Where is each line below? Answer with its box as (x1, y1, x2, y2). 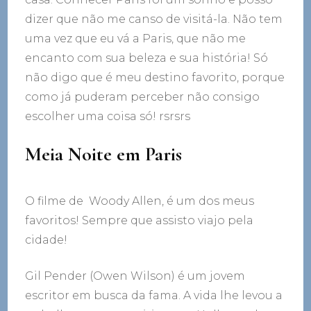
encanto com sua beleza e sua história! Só (25, 51, 269, 65)
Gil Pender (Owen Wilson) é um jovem (25, 269, 246, 283)
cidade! (25, 233, 68, 247)
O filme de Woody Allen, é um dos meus (25, 194, 255, 208)
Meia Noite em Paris (25, 142, 183, 166)
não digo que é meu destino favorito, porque (25, 70, 285, 84)
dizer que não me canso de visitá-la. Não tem (25, 12, 283, 26)
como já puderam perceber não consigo (25, 90, 260, 103)
